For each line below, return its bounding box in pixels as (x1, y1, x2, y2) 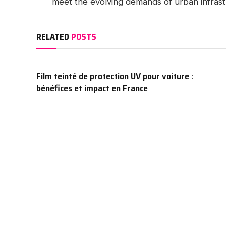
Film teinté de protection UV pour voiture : (36, 69, 193, 84)
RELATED (36, 30, 71, 44)
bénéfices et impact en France (36, 81, 148, 96)
